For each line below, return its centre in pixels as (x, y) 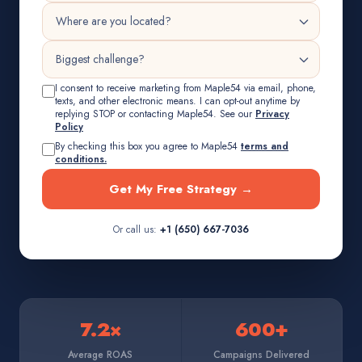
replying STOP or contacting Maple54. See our (155, 114)
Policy (69, 127)
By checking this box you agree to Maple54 (148, 146)
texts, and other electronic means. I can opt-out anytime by (177, 101)
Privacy (272, 114)
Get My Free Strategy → (181, 189)
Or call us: (135, 229)
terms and (265, 146)
